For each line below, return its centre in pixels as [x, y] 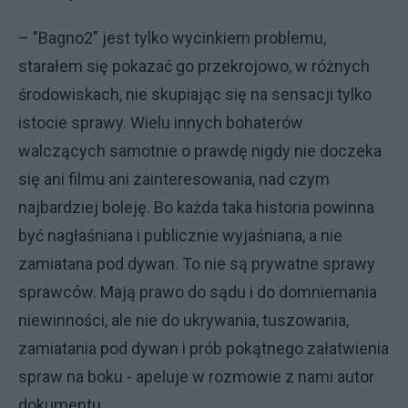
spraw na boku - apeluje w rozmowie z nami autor [196, 376]
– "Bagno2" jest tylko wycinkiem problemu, [172, 37]
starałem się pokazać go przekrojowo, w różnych [194, 66]
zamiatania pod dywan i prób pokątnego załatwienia [204, 348]
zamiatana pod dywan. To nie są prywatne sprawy [197, 263]
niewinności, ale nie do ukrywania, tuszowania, [184, 320]
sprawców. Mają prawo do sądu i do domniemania [198, 291]
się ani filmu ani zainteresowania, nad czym [174, 178]
